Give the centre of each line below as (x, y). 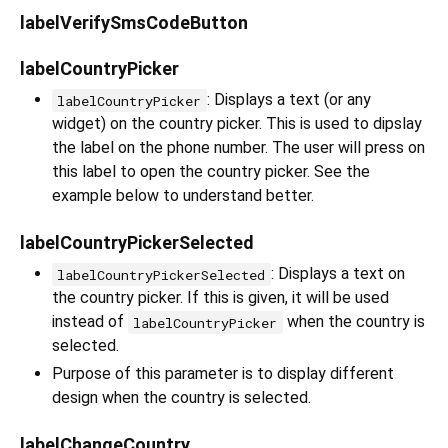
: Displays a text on (337, 274)
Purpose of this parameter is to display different (223, 374)
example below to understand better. (183, 196)
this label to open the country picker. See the (211, 172)
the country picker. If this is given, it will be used (220, 298)
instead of (90, 322)
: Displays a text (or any (288, 100)
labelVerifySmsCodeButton (134, 23)
